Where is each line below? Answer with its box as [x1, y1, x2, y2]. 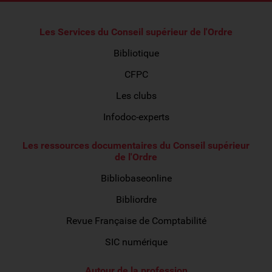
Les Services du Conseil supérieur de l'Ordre [39, 26, 233, 38]
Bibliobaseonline [100, 172, 172, 184]
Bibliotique [113, 47, 159, 59]
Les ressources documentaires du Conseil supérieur [22, 140, 250, 151]
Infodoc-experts [103, 111, 169, 123]
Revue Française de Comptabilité [66, 215, 206, 226]
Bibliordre [115, 194, 157, 205]
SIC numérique [104, 236, 168, 248]
